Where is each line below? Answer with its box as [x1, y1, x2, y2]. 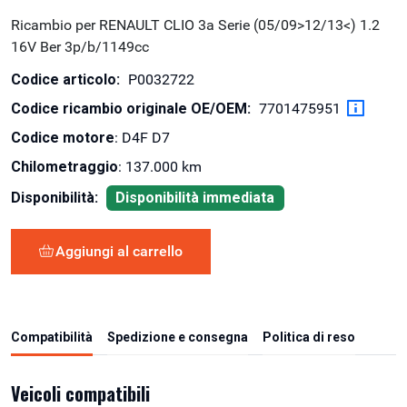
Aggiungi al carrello [55, 242, 183, 260]
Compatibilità [11, 329, 93, 344]
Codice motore [11, 129, 114, 147]
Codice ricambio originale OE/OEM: [11, 99, 251, 117]
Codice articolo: [11, 70, 120, 88]
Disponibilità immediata [115, 188, 275, 206]
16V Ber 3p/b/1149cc [11, 37, 149, 55]
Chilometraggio [11, 158, 118, 176]
